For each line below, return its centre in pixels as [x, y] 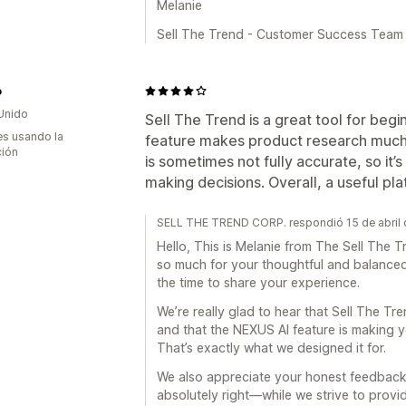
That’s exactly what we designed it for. [271, 347]
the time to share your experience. [258, 282]
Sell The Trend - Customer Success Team [280, 34]
